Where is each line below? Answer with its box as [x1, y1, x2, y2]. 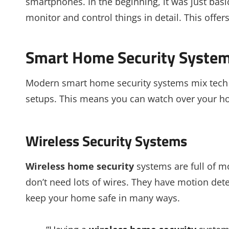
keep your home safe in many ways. [26, 191, 180, 204]
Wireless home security [26, 159, 134, 172]
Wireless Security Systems [26, 129, 187, 152]
